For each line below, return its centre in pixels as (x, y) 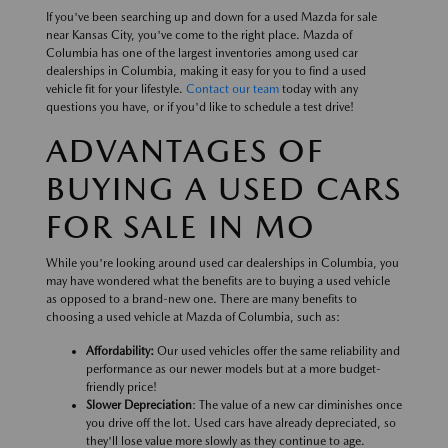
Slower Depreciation (139, 405)
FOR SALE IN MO (186, 227)
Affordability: (120, 351)
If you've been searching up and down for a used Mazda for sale (211, 17)
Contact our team (232, 89)
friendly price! (123, 387)
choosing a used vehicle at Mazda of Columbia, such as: (193, 317)
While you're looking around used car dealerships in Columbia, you (222, 263)
